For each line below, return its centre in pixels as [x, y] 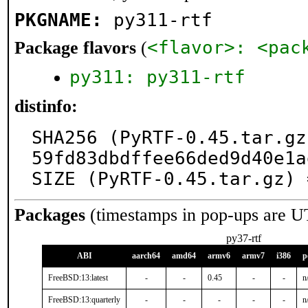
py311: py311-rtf [157, 77]
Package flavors [75, 48]
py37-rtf [243, 238]
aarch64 [146, 256]
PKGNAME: [58, 20]
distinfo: [46, 106]
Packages [50, 215]
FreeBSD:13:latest [78, 278]
